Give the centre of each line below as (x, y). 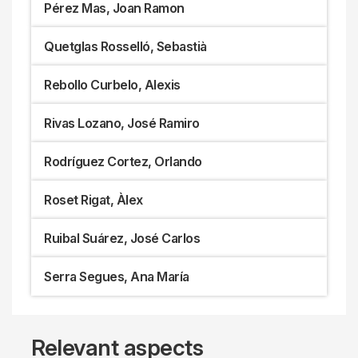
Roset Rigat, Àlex (93, 199)
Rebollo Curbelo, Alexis (112, 84)
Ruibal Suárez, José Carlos (122, 238)
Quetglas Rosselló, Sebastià (125, 46)
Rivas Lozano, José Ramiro (122, 123)
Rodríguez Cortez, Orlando (123, 161)
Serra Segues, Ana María (117, 276)
